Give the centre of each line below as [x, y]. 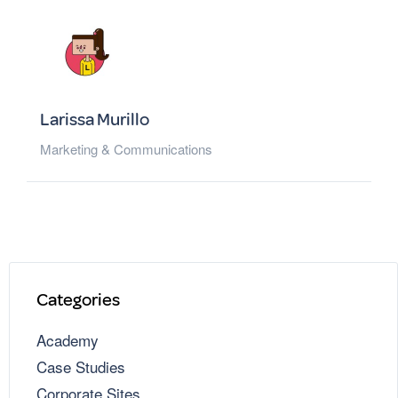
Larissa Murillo [95, 120]
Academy [68, 340]
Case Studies [81, 367]
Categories [78, 300]
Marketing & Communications [126, 149]
